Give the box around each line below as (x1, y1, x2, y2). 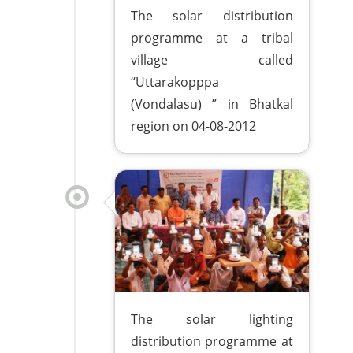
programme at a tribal (131, 28, 293, 46)
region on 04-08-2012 (131, 117, 257, 135)
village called (131, 50, 293, 69)
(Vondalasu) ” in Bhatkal (131, 95, 293, 113)
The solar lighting (131, 310, 293, 328)
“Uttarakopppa (131, 72, 220, 91)
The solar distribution (131, 6, 293, 24)
